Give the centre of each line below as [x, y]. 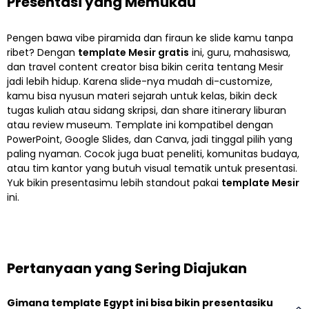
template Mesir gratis [133, 53]
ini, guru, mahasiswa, [240, 53]
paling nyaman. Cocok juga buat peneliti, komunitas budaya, [153, 154]
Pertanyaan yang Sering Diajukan [127, 269]
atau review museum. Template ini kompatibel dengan [140, 125]
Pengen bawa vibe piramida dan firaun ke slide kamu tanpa [150, 38]
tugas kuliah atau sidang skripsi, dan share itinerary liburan [147, 111]
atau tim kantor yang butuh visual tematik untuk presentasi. [152, 169]
